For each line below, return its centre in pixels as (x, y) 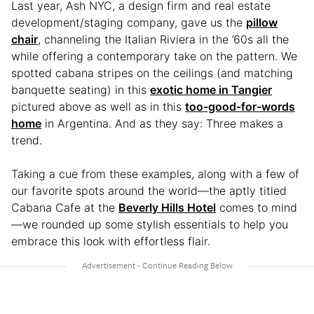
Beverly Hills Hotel (167, 207)
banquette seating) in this (81, 90)
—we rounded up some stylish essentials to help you (150, 224)
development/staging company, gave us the (129, 22)
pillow (262, 22)
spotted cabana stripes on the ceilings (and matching (152, 73)
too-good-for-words (240, 107)
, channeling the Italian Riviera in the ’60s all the (163, 39)
